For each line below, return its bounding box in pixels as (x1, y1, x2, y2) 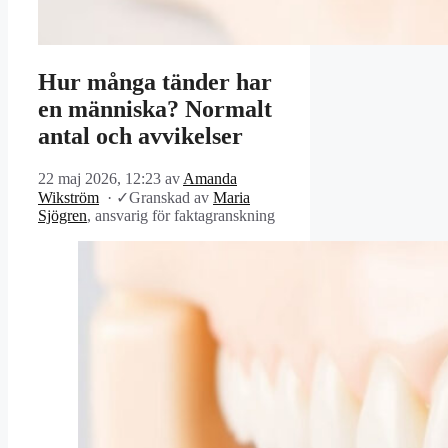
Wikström (38, 189, 99, 207)
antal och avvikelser (38, 123, 243, 150)
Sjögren (38, 207, 87, 225)
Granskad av (129, 189, 213, 207)
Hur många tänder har (38, 69, 272, 96)
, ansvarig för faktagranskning (87, 207, 275, 225)
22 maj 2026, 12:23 (38, 170, 161, 188)
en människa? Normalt (38, 96, 272, 123)
